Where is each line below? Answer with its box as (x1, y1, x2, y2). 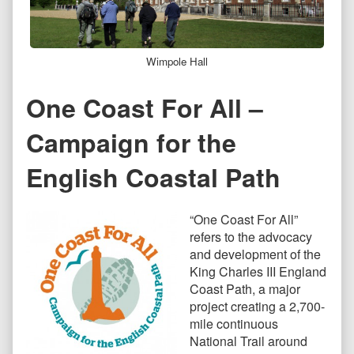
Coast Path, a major (190, 280, 300, 299)
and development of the (190, 245, 321, 264)
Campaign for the (26, 123, 236, 160)
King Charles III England (190, 262, 326, 281)
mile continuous (190, 314, 278, 333)
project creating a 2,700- (190, 297, 325, 316)
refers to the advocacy (190, 228, 312, 247)
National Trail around (190, 332, 307, 351)
